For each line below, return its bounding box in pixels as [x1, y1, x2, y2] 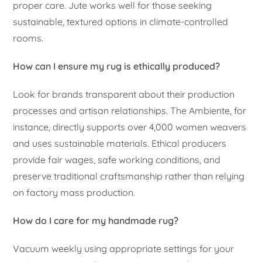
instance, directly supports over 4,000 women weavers [13, 120, 247, 133]
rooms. [13, 32, 44, 44]
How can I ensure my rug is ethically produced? [13, 60, 220, 72]
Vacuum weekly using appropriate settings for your [13, 242, 235, 254]
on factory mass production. [13, 186, 136, 198]
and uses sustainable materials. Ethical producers [13, 137, 227, 149]
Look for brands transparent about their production [13, 88, 235, 100]
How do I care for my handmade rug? [13, 214, 179, 226]
